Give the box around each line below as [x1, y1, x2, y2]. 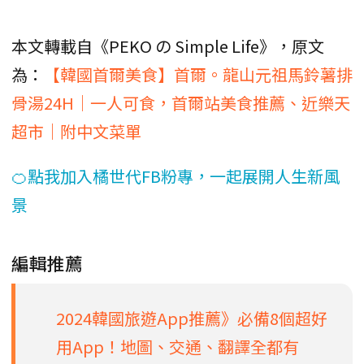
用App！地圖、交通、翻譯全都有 [56, 334, 299, 358]
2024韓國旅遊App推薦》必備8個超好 [56, 305, 327, 330]
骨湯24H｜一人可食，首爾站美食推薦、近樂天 [11, 90, 350, 115]
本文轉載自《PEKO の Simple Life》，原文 [11, 33, 324, 58]
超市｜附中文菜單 [11, 119, 141, 143]
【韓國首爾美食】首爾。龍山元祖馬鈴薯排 [44, 62, 353, 86]
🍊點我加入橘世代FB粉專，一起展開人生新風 [11, 163, 340, 188]
